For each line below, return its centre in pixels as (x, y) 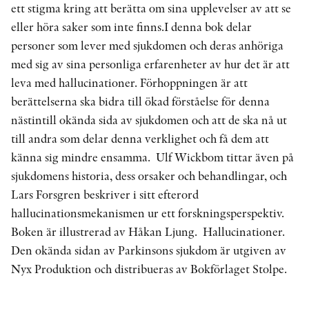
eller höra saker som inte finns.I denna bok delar (131, 27)
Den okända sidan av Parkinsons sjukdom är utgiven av (149, 250)
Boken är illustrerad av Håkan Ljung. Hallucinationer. (148, 232)
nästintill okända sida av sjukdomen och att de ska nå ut (149, 120)
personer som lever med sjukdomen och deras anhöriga (147, 46)
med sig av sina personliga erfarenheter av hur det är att (150, 64)
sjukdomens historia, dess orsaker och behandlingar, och (149, 176)
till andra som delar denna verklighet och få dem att (140, 139)
